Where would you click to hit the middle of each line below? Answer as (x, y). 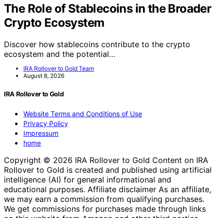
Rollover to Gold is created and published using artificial (108, 170)
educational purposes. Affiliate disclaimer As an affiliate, (108, 189)
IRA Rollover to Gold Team (59, 68)
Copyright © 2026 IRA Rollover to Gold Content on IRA (106, 160)
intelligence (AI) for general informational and (88, 179)
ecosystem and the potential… (60, 54)
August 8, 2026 (44, 75)
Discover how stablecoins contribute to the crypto (97, 44)
